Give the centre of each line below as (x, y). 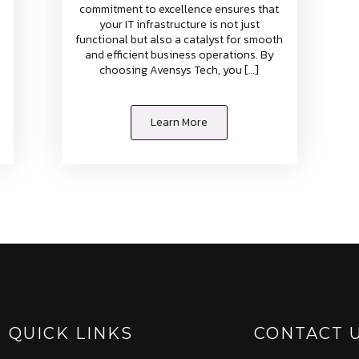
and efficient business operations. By (179, 55)
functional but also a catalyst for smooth (179, 40)
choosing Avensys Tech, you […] (179, 71)
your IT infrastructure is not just (179, 25)
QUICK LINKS (71, 334)
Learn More (179, 123)
